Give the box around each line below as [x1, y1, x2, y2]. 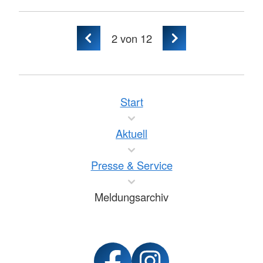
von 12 [117, 30, 152, 46]
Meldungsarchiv [95, 189, 168, 204]
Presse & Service [90, 157, 173, 173]
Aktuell [116, 126, 147, 141]
